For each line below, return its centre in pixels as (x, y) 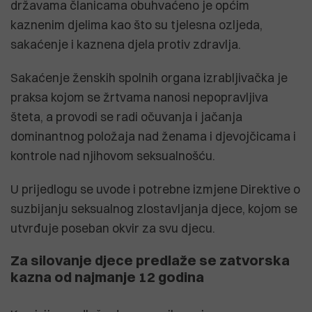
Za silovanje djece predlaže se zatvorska (150, 260)
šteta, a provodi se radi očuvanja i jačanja (126, 116)
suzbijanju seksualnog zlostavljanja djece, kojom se (154, 208)
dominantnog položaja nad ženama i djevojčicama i (153, 136)
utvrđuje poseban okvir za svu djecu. (113, 228)
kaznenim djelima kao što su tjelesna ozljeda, (136, 24)
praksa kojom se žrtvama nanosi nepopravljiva (139, 97)
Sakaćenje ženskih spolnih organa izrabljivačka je (149, 77)
